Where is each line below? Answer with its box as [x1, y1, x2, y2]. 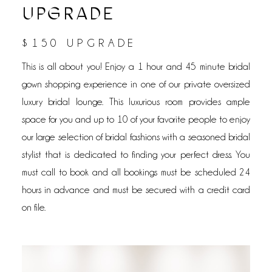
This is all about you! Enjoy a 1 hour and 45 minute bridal [21, 61, 251, 72]
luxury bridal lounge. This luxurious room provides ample [21, 97, 251, 107]
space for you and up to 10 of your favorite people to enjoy [21, 114, 251, 125]
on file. [21, 202, 46, 213]
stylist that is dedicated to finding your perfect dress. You [21, 149, 251, 160]
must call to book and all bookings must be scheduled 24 [21, 167, 251, 178]
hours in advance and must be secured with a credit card [21, 185, 251, 195]
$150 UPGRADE [21, 37, 137, 50]
